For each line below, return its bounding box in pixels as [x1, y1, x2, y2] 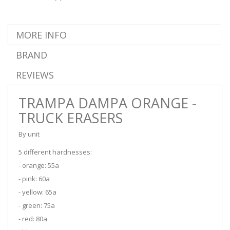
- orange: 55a [18, 160, 59, 170]
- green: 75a [18, 200, 55, 210]
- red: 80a [18, 214, 47, 223]
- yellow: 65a [18, 187, 56, 197]
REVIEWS [16, 68, 54, 81]
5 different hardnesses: [18, 147, 92, 157]
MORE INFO [16, 28, 67, 41]
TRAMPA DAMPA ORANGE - [18, 93, 197, 112]
